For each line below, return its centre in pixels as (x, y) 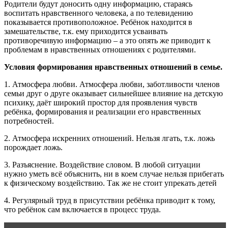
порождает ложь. (33, 147)
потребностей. (29, 121)
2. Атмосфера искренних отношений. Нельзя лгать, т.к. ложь (109, 138)
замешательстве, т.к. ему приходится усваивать (86, 31)
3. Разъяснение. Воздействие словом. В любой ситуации (102, 164)
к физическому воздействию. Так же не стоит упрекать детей (110, 183)
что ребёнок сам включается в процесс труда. (82, 209)
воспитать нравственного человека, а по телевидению (98, 13)
